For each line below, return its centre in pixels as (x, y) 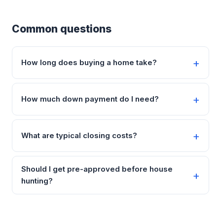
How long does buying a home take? (89, 62)
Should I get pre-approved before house (97, 169)
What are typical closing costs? (79, 135)
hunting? (37, 181)
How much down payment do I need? (90, 99)
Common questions (62, 29)
